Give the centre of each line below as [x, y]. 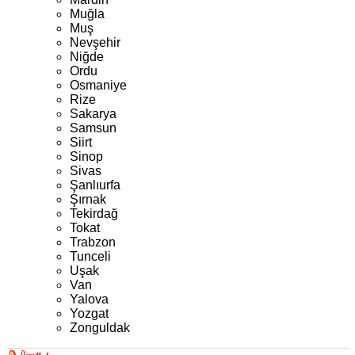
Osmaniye [98, 85]
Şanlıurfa [95, 185]
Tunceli [90, 256]
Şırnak [88, 199]
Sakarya [93, 114]
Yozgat [89, 313]
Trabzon [93, 242]
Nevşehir [95, 42]
